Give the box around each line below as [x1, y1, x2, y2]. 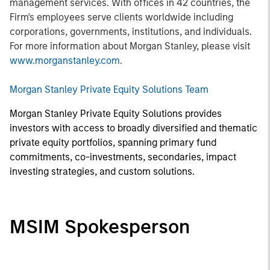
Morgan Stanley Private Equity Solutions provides [10, 108, 222, 119]
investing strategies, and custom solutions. [10, 166, 195, 177]
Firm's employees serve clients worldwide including [10, 11, 233, 23]
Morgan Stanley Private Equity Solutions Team [10, 84, 209, 95]
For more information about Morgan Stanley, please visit [10, 40, 250, 52]
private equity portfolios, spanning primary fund [10, 137, 216, 148]
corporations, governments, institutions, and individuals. [10, 26, 252, 37]
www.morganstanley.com [10, 55, 120, 66]
